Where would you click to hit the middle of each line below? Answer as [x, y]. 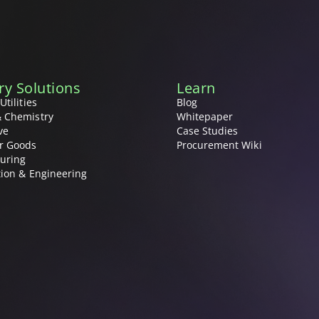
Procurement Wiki [219, 145]
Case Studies [208, 130]
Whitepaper [205, 116]
